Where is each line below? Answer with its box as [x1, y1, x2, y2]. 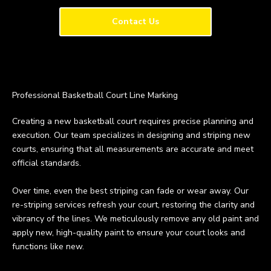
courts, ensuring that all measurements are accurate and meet [12, 143, 253, 155]
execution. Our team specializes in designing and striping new [12, 129, 250, 141]
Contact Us [112, 16, 159, 27]
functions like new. [12, 241, 84, 252]
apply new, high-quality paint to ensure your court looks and [12, 227, 245, 238]
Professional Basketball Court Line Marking [12, 90, 178, 101]
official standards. [12, 157, 81, 169]
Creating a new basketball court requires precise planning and [12, 116, 253, 127]
